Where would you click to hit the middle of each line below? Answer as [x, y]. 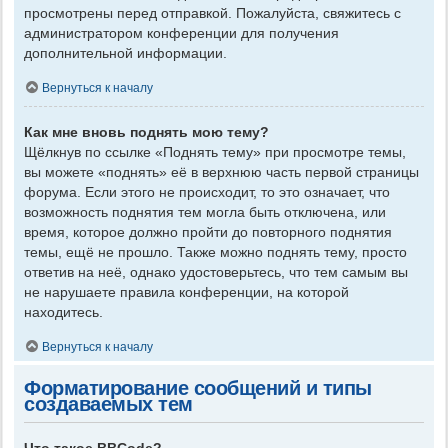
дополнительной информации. [125, 52]
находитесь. [63, 312]
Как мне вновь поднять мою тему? [146, 132]
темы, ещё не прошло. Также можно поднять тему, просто [215, 252]
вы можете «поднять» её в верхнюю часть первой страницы [221, 172]
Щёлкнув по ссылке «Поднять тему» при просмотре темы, [215, 152]
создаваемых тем [108, 404]
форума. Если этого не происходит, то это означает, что [207, 192]
